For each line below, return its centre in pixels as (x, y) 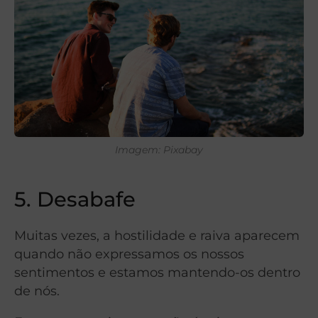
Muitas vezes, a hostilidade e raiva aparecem (157, 235)
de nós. (37, 290)
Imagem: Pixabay (159, 149)
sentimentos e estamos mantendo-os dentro (157, 272)
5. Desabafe (75, 199)
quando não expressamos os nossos (129, 253)
